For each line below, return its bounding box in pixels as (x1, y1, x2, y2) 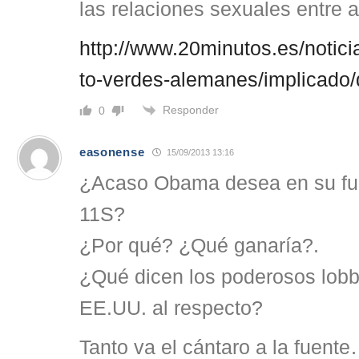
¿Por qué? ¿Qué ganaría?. (79, 235, 319, 257)
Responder (163, 103, 219, 117)
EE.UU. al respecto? (79, 297, 263, 320)
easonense (79, 144, 145, 159)
